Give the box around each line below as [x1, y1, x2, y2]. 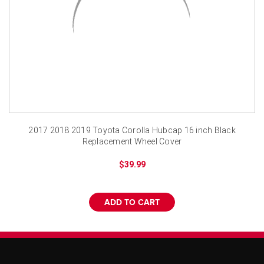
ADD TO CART [104, 198, 160, 207]
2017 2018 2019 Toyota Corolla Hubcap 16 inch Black [28, 125, 236, 135]
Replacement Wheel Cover [82, 136, 182, 146]
